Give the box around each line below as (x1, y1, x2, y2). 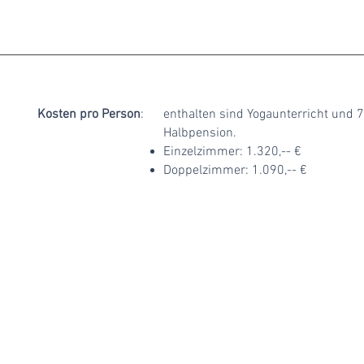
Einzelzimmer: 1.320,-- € (163, 144, 301, 160)
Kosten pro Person (37, 106, 141, 123)
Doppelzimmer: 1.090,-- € (163, 162, 307, 179)
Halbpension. (163, 125, 236, 141)
